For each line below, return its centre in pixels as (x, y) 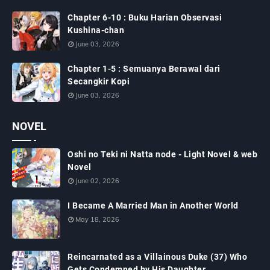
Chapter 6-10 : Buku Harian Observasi (145, 18)
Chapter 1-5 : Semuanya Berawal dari (144, 69)
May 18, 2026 (97, 220)
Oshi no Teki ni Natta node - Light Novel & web (162, 155)
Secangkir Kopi (99, 82)
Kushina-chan (96, 30)
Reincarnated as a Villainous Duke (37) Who (157, 257)
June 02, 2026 (97, 181)
